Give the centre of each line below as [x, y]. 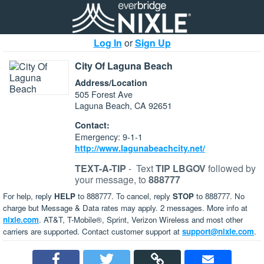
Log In [108, 43]
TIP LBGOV [182, 168]
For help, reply [29, 196]
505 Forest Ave [104, 94]
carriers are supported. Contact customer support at [93, 231]
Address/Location [111, 82]
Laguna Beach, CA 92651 [123, 105]
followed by [232, 168]
